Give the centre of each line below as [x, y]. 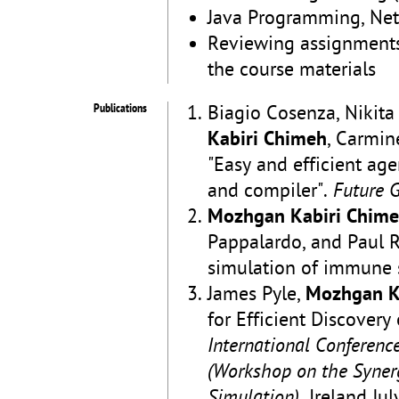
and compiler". [270, 192]
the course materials [292, 71]
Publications [120, 109]
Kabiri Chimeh [267, 140]
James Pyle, [256, 295]
